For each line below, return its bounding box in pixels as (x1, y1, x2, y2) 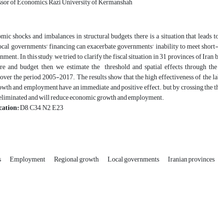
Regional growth (54, 153, 100, 166)
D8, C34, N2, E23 (19, 101, 63, 115)
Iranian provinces (168, 153, 215, 166)
